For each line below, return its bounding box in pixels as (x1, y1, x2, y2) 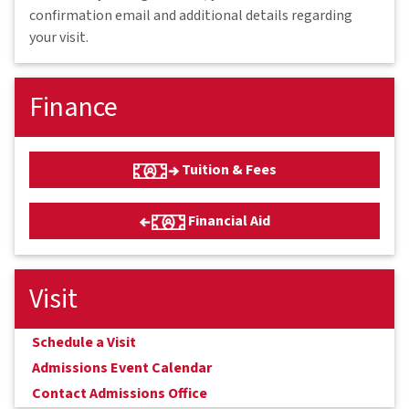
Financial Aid (184, 211, 270, 232)
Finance (29, 88, 118, 128)
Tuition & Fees (178, 160, 277, 181)
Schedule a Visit (32, 332, 136, 353)
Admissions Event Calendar (32, 358, 212, 379)
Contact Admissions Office (32, 383, 207, 404)
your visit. (29, 26, 89, 47)
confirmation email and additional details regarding (29, 5, 352, 26)
